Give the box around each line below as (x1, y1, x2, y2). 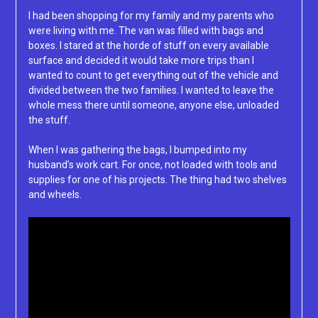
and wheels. (28, 188, 82, 200)
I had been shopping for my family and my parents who (28, 9, 274, 21)
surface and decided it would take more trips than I (28, 54, 254, 66)
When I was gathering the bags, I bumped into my (28, 143, 247, 155)
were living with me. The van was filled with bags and (28, 24, 263, 36)
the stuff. (28, 114, 70, 126)
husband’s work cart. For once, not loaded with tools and (28, 158, 277, 170)
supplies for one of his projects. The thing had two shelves (28, 173, 287, 185)
